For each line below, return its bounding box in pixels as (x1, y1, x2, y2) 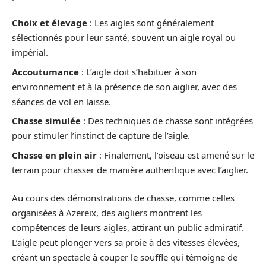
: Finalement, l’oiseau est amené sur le (97, 148, 254, 161)
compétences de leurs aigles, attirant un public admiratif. (12, 221, 244, 234)
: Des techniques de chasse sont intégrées (81, 115, 253, 127)
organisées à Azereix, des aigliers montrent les (12, 207, 202, 219)
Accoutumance (12, 65, 79, 78)
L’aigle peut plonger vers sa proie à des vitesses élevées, (12, 236, 240, 249)
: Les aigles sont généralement (87, 17, 214, 29)
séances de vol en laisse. (12, 95, 111, 107)
